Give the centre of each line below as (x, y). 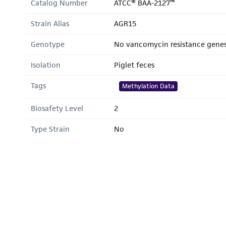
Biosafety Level (57, 108)
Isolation (46, 65)
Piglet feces (134, 65)
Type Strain (50, 129)
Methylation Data (148, 86)
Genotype (48, 44)
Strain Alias (50, 23)
